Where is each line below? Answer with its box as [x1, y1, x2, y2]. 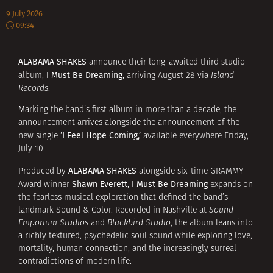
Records [18, 84, 48, 93]
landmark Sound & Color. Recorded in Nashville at [18, 205, 209, 215]
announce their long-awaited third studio [87, 58, 245, 67]
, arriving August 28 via [122, 71, 211, 80]
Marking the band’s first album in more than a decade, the [18, 105, 236, 115]
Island [211, 71, 234, 80]
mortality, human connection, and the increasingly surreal [18, 244, 236, 253]
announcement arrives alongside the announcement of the [18, 118, 239, 128]
